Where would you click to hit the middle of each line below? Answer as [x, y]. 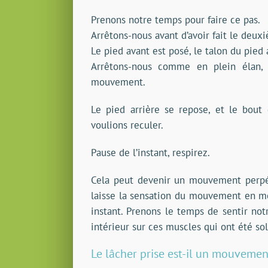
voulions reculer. [127, 125]
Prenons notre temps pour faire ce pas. [176, 20]
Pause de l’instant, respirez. [150, 153]
